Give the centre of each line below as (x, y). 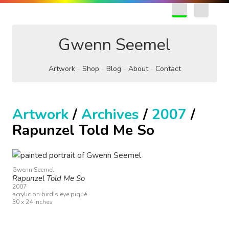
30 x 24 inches (32, 202)
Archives (110, 114)
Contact (168, 69)
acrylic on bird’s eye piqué (50, 194)
